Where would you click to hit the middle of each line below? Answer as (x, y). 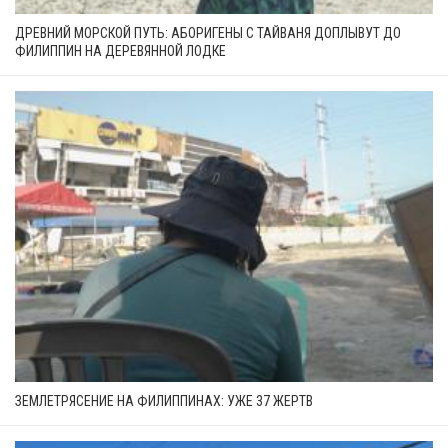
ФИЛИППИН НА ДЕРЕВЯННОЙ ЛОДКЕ (120, 50)
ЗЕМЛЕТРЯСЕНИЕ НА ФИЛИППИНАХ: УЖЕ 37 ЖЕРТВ (164, 400)
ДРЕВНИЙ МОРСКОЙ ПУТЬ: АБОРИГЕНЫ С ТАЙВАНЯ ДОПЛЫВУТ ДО (208, 32)
